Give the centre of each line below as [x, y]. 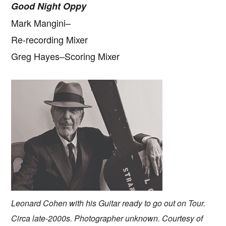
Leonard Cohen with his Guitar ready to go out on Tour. [108, 203]
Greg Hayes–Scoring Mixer [66, 56]
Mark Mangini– [41, 22]
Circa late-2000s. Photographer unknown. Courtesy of [107, 218]
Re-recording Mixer [50, 39]
